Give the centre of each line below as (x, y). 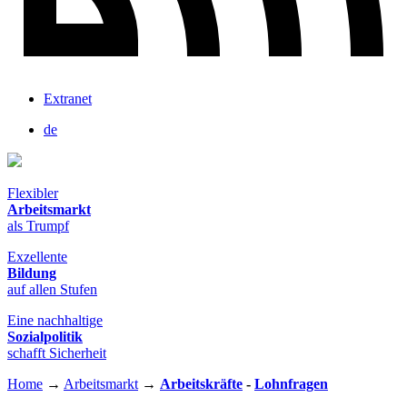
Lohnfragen (291, 384)
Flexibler (33, 194)
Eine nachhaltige (55, 321)
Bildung (32, 273)
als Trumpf (38, 226)
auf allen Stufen (52, 290)
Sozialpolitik (45, 337)
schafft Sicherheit (57, 353)
